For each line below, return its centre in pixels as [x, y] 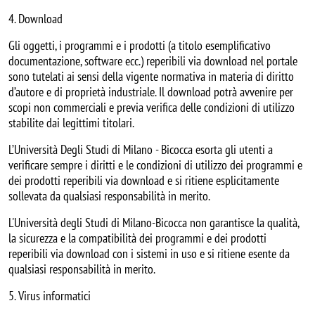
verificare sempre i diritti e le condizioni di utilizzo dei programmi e [155, 165]
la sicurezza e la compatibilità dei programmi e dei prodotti [137, 238]
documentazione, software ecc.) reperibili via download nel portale [153, 60]
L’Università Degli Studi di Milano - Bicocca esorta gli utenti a [141, 149]
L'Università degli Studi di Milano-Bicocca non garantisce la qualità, [154, 222]
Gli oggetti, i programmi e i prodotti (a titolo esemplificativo [140, 45]
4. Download [36, 18]
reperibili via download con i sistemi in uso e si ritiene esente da [149, 253]
